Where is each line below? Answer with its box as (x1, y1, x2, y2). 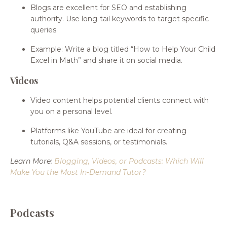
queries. (30, 25, 58, 34)
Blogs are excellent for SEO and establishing (30, 3, 186, 12)
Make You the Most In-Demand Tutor (10, 167, 142, 177)
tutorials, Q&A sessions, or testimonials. (30, 137, 167, 146)
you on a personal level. (30, 106, 112, 116)
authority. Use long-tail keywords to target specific (30, 14, 209, 23)
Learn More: (10, 156, 54, 166)
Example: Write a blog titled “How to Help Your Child (30, 44, 215, 54)
